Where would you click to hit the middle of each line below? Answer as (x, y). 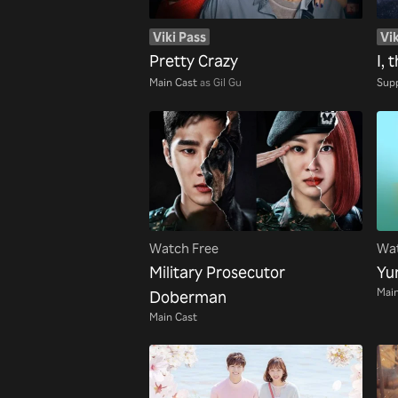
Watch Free (184, 249)
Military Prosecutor (217, 271)
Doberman (188, 296)
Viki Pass (179, 37)
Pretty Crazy (194, 60)
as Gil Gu (221, 81)
